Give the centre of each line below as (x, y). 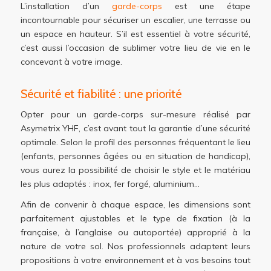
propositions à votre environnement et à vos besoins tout (135, 260)
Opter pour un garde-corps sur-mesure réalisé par (135, 114)
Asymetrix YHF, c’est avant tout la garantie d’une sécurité (135, 128)
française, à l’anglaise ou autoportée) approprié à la (135, 233)
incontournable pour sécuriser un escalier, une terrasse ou (135, 20)
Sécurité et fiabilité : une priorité (101, 93)
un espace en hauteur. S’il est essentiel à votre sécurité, (135, 34)
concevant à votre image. (71, 61)
